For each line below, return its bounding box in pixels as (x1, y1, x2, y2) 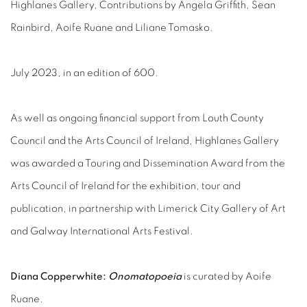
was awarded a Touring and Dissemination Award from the (10, 158, 285, 169)
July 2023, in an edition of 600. (10, 68, 158, 78)
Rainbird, (10, 23, 56, 33)
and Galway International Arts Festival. (10, 226, 195, 236)
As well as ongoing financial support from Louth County (10, 113, 264, 123)
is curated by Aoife (182, 271, 271, 282)
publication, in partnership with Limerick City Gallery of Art (10, 204, 286, 214)
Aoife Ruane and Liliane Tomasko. (56, 23, 213, 33)
